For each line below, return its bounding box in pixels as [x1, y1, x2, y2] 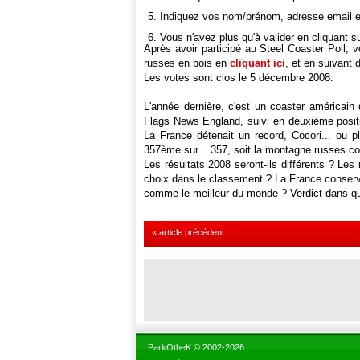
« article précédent [152, 227, 224, 237]
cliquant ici [230, 57, 285, 69]
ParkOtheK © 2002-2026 [148, 342, 244, 352]
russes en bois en [144, 57, 230, 69]
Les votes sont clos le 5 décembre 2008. [144, 72, 333, 84]
